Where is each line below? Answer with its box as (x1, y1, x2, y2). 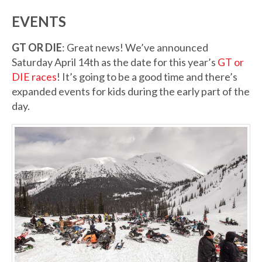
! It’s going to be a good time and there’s (57, 70, 237, 84)
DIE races (12, 70, 57, 84)
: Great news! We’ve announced (62, 41, 208, 54)
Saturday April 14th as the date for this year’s (12, 56, 218, 69)
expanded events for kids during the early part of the (12, 85, 250, 98)
